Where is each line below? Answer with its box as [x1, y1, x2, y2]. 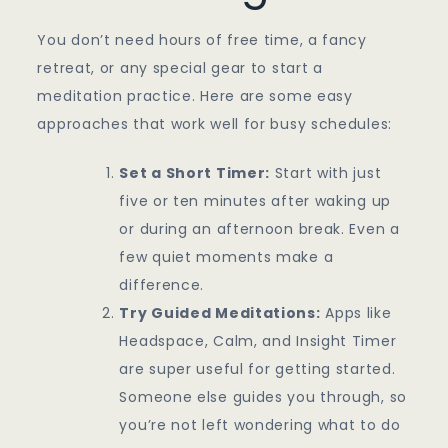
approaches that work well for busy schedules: [37, 114, 392, 135]
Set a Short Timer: [119, 163, 271, 184]
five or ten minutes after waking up [119, 191, 391, 212]
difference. [119, 275, 205, 296]
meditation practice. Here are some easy [37, 86, 353, 107]
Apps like [320, 303, 392, 324]
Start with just [270, 163, 382, 184]
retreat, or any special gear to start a [37, 58, 323, 79]
